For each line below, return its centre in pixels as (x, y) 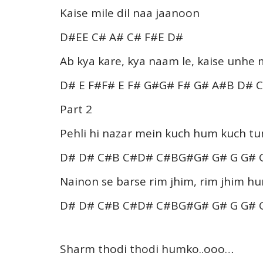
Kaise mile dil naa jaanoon (130, 13)
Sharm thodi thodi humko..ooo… (147, 249)
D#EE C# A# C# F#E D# (122, 37)
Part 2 (76, 109)
